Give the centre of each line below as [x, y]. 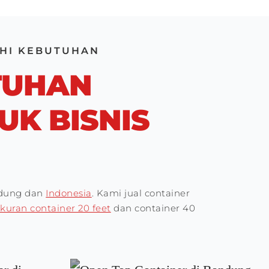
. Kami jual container [141, 193]
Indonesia [69, 193]
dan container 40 [153, 208]
